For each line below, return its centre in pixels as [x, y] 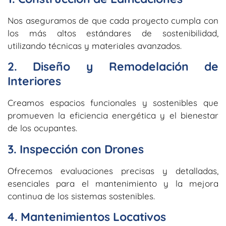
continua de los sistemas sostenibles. [81, 196]
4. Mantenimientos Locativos [87, 217]
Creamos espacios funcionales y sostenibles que [113, 103]
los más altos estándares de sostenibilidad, [113, 33]
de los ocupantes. [42, 128]
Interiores [34, 81]
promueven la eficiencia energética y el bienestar [113, 116]
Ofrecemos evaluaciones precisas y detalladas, [113, 171]
